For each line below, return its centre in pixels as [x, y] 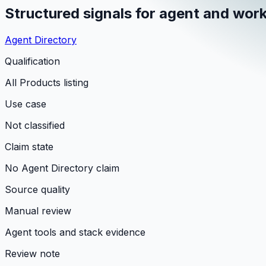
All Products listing [47, 82]
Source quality [37, 189]
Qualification [32, 61]
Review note [32, 253]
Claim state [29, 146]
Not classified [35, 125]
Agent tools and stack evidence [75, 232]
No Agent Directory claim [62, 168]
